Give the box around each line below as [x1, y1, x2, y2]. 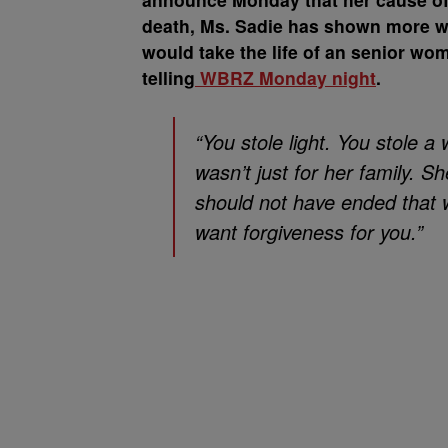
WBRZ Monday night [195, 65, 376, 90]
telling [142, 65, 195, 90]
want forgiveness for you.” [195, 217, 423, 246]
